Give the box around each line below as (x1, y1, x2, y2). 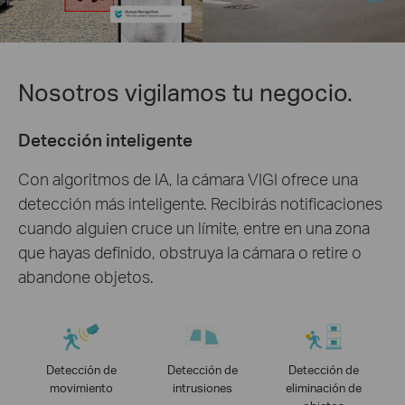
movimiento (49, 380, 113, 395)
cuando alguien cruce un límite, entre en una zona (18, 216, 370, 238)
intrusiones (172, 380, 232, 395)
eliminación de (286, 380, 363, 395)
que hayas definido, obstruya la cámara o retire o (18, 240, 362, 262)
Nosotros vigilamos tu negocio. (18, 76, 353, 107)
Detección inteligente (18, 127, 193, 151)
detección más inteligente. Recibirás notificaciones (18, 192, 382, 213)
